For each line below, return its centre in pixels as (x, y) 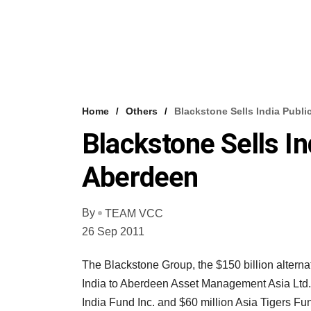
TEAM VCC (134, 213)
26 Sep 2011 (113, 231)
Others (142, 111)
